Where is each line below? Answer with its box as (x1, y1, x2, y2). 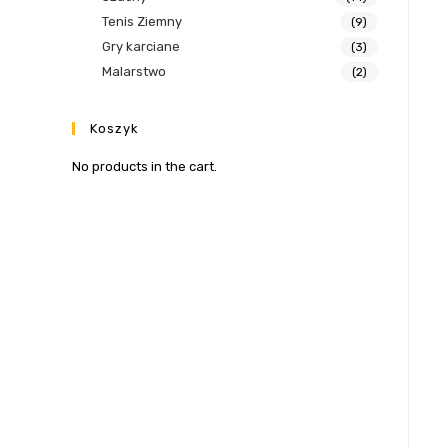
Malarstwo (102, 64, 166, 80)
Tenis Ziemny (102, 14, 182, 30)
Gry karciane (102, 39, 180, 55)
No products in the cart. (72, 159, 217, 175)
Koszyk (90, 121, 139, 137)
